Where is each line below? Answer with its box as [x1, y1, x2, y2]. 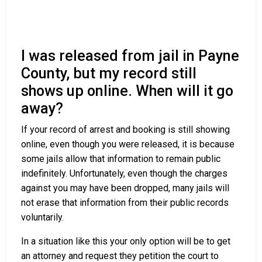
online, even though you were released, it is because [21, 139, 235, 150]
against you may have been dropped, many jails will [21, 182, 229, 194]
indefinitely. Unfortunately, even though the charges [21, 168, 227, 180]
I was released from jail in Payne [21, 47, 239, 65]
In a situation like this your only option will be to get [21, 236, 230, 247]
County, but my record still [21, 65, 196, 82]
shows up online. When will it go [21, 82, 233, 100]
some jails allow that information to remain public [21, 153, 220, 165]
